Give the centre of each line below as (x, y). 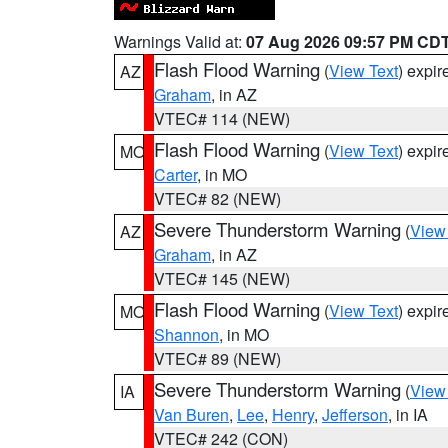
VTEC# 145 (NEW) (222, 278)
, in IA (408, 414)
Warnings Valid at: (180, 41)
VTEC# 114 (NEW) (222, 118)
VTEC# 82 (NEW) (217, 198)
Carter (175, 174)
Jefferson (355, 414)
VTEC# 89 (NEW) (217, 358)
